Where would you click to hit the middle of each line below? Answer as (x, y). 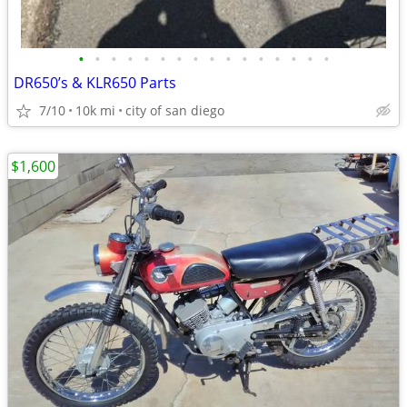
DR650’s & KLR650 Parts (95, 83)
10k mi (95, 110)
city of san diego (175, 110)
